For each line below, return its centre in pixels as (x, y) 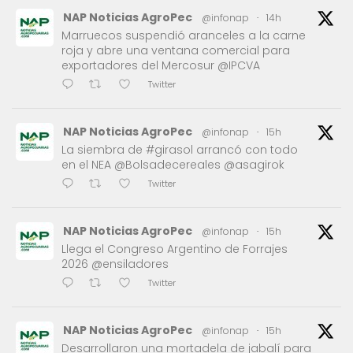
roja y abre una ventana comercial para (176, 50)
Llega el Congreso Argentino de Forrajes (175, 249)
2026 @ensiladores (115, 264)
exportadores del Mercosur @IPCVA (161, 65)
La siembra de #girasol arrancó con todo (180, 149)
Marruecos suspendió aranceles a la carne (184, 35)
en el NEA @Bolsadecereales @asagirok (173, 164)
